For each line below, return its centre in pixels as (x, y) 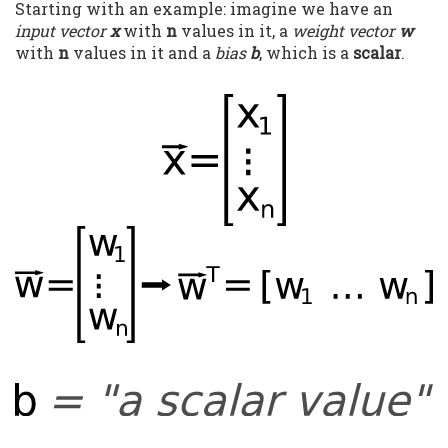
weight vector (345, 30)
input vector (62, 30)
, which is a (306, 52)
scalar (377, 52)
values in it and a (142, 52)
